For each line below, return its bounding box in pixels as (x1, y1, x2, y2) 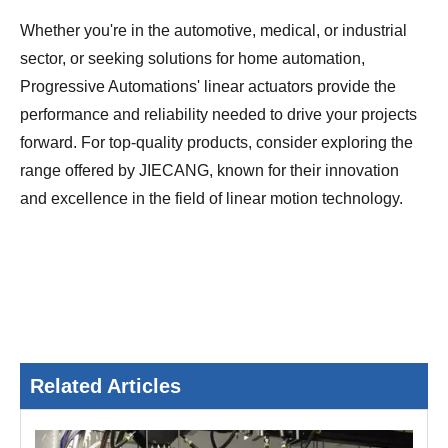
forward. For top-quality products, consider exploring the (20, 134, 413, 152)
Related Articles (30, 375, 181, 398)
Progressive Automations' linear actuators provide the (20, 78, 396, 96)
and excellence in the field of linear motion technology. (20, 190, 403, 208)
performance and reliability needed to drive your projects (20, 106, 417, 124)
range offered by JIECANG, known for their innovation (20, 162, 399, 180)
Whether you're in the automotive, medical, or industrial (20, 22, 407, 40)
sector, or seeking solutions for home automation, (20, 50, 365, 68)
